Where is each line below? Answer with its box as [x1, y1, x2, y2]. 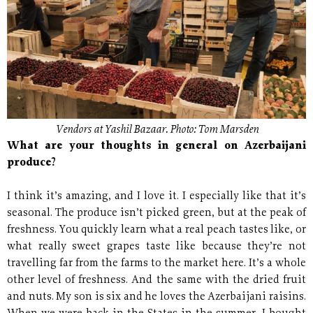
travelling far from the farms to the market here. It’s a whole [7, 259, 306, 270]
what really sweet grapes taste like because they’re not [7, 242, 306, 253]
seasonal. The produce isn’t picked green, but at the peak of [7, 208, 306, 219]
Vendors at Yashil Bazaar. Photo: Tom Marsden [54, 124, 259, 136]
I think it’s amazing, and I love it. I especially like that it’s [7, 191, 306, 203]
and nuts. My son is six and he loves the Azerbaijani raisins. [7, 292, 306, 303]
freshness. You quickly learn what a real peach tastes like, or [7, 225, 306, 236]
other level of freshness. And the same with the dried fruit [7, 275, 306, 286]
